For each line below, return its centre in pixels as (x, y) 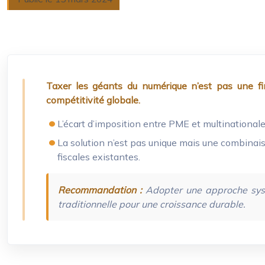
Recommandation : (100, 190)
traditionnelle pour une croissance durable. (152, 204)
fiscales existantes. (99, 157)
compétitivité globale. (93, 100)
